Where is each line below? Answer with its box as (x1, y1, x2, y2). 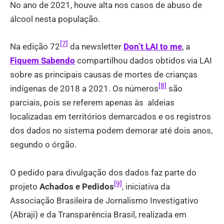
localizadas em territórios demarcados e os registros (10, 111, 211, 122)
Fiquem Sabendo (10, 55, 75, 66)
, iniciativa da (122, 181, 170, 191)
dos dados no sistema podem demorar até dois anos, (10, 125, 212, 136)
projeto (10, 181, 39, 191)
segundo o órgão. (10, 139, 76, 150)
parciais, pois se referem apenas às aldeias (10, 97, 174, 108)
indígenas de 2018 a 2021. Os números (10, 83, 158, 94)
